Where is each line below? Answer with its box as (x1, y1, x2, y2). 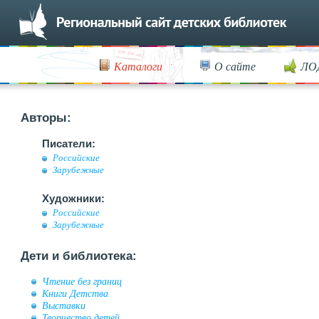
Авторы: (21, 111, 71, 125)
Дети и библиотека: (21, 249, 137, 263)
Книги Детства (42, 288, 108, 299)
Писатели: (42, 137, 95, 150)
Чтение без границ (42, 276, 122, 287)
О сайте (214, 58, 256, 73)
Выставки (42, 300, 85, 311)
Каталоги (114, 58, 162, 73)
